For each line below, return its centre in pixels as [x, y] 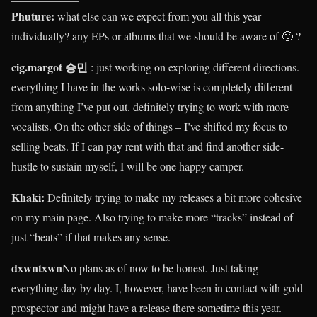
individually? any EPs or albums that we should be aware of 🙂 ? [156, 35]
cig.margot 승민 [50, 67]
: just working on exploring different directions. [195, 67]
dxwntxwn [37, 267]
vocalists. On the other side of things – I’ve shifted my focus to [149, 126]
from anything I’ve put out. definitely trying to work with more [150, 106]
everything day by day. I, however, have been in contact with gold [157, 287]
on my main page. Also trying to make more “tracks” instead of [152, 217]
